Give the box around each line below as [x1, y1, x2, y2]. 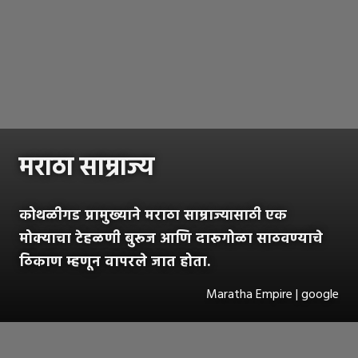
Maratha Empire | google [206, 284, 339, 306]
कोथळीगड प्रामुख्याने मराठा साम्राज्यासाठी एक [19, 205, 287, 229]
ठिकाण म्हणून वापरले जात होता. [19, 251, 210, 275]
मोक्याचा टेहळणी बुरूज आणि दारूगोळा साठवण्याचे [19, 228, 323, 252]
